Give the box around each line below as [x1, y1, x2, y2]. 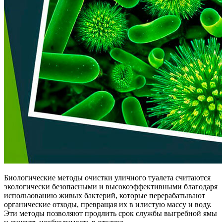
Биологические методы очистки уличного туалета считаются [4, 173, 211, 182]
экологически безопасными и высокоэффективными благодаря [4, 182, 218, 191]
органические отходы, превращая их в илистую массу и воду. [4, 200, 212, 209]
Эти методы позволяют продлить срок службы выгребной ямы [4, 209, 217, 218]
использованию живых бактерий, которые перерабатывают [4, 191, 205, 200]
